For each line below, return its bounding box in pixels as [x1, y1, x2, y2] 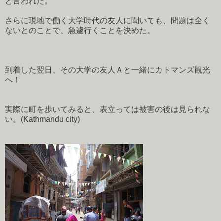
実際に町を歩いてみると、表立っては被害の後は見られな [5, 105, 210, 113]
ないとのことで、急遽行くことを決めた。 [5, 26, 155, 35]
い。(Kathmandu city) [5, 114, 80, 123]
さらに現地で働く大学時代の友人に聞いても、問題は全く [5, 16, 210, 25]
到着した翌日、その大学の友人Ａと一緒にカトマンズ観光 [5, 65, 210, 74]
